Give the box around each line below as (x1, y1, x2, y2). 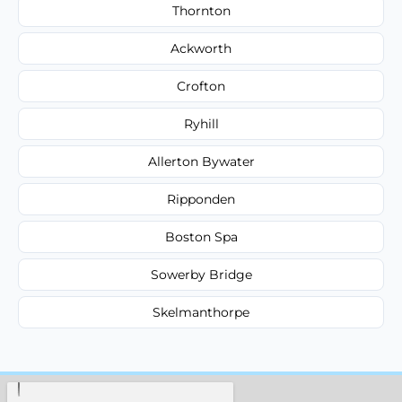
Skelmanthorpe (153, 303, 249, 320)
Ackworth (170, 39, 232, 57)
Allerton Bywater (147, 153, 255, 170)
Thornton (171, 2, 231, 19)
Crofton (177, 77, 225, 94)
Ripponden (167, 190, 235, 207)
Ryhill (183, 115, 219, 132)
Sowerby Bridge (150, 266, 252, 283)
